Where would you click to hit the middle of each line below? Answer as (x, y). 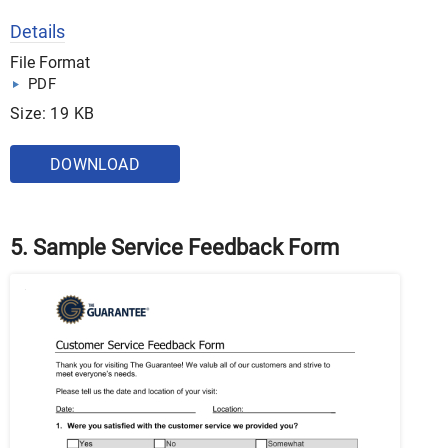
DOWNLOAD (95, 165)
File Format (50, 63)
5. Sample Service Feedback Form (174, 248)
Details (37, 32)
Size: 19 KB (52, 114)
